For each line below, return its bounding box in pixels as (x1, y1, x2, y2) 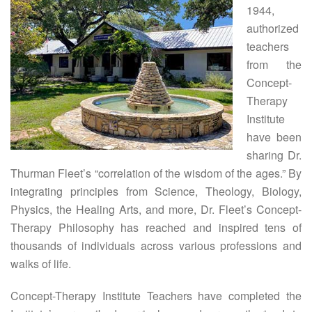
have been (247, 129, 302, 145)
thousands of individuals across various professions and (10, 237, 302, 253)
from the (247, 56, 302, 72)
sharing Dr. (247, 147, 302, 163)
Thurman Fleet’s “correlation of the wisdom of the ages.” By (10, 165, 302, 181)
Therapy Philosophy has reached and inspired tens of (10, 219, 302, 235)
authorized (247, 20, 299, 36)
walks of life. (10, 256, 71, 272)
